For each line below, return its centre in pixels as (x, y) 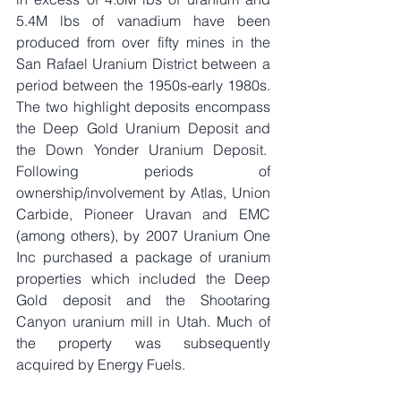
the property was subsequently (143, 342)
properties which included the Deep (143, 278)
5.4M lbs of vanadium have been (143, 20)
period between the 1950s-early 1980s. (143, 85)
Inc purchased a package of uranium (143, 256)
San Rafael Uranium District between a (143, 63)
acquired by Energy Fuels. (102, 364)
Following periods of (143, 171)
